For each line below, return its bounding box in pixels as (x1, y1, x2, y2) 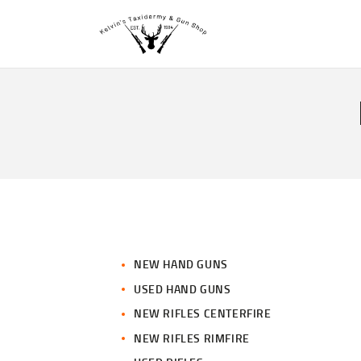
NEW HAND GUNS (134, 256, 228, 272)
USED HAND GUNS (134, 280, 231, 297)
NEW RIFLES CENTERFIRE (134, 305, 272, 322)
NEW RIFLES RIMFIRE (134, 330, 250, 346)
